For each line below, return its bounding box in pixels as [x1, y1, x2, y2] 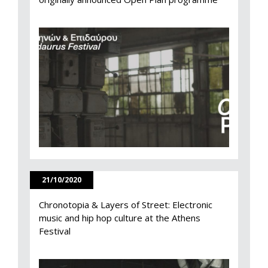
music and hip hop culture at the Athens [39, 211, 200, 224]
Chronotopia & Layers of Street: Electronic [39, 198, 212, 211]
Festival [39, 224, 71, 237]
